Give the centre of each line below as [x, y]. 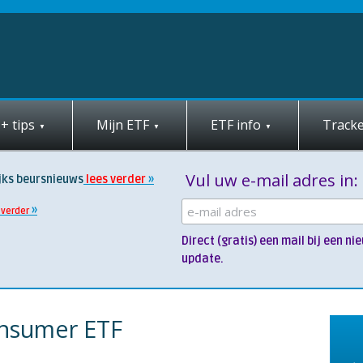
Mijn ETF [123, 125]
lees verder [115, 179]
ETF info [236, 125]
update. [204, 259]
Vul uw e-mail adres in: [272, 180]
